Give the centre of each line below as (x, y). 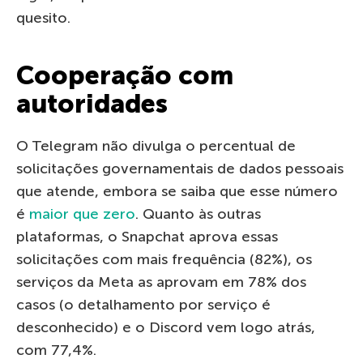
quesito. (43, 17)
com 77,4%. (56, 350)
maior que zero (82, 214)
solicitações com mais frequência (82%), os (164, 259)
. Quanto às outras (198, 214)
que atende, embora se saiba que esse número (177, 191)
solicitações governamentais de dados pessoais (180, 168)
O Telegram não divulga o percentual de (156, 145)
